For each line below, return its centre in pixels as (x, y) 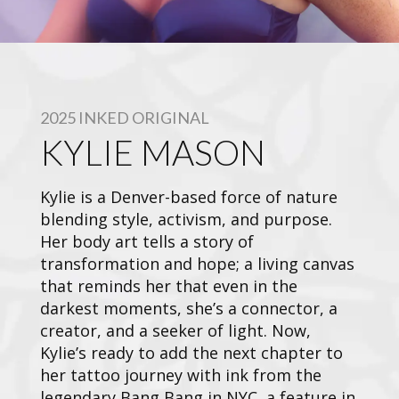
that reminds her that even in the (169, 285)
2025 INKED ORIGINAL (125, 117)
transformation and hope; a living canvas (197, 263)
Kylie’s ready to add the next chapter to (191, 352)
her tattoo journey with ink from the (181, 375)
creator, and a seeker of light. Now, (175, 330)
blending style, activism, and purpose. (186, 219)
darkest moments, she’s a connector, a (189, 308)
